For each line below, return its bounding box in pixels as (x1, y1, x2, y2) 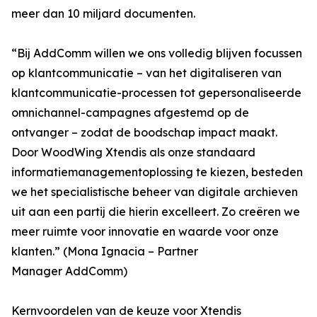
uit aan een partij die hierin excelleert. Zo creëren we (11, 204, 300, 219)
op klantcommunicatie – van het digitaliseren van (11, 66, 282, 80)
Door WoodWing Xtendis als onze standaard (11, 145, 255, 159)
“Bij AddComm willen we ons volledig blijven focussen (11, 46, 302, 60)
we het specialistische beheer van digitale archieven (11, 185, 298, 199)
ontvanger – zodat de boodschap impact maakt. (11, 125, 277, 139)
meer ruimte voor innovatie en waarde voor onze (11, 224, 279, 238)
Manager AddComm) (11, 264, 130, 278)
